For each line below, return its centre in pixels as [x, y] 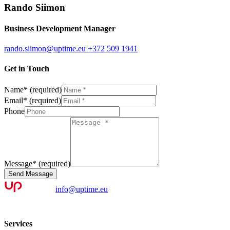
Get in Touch [27, 69]
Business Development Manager [60, 28]
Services [18, 223]
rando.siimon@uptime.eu [45, 49]
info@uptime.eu [82, 189]
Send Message [31, 174]
